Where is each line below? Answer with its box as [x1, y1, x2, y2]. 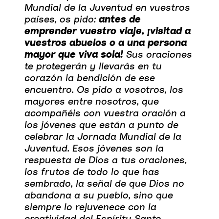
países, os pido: [24, 13, 99, 24]
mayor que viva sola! [24, 48, 123, 60]
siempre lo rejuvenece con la [24, 200, 156, 212]
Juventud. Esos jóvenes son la [24, 142, 164, 153]
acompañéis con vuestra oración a [24, 107, 186, 118]
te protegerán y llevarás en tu [24, 60, 162, 71]
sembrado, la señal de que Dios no [24, 177, 184, 189]
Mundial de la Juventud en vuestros [24, 1, 190, 13]
